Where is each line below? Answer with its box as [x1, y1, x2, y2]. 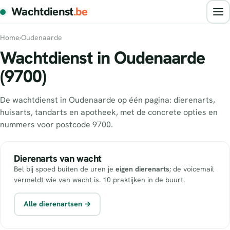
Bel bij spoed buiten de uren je [14, 164, 116, 174]
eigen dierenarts [116, 164, 169, 174]
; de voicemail [169, 164, 214, 174]
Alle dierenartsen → [23, 199, 91, 209]
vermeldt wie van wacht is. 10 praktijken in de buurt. [14, 175, 185, 184]
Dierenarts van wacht [14, 152, 102, 165]
